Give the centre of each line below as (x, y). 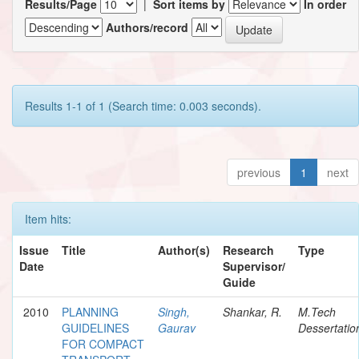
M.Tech (317, 311)
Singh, (174, 311)
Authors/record (147, 28)
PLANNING (90, 311)
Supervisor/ (254, 266)
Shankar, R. (252, 311)
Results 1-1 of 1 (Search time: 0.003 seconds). (143, 105)
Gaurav (177, 327)
